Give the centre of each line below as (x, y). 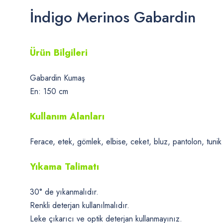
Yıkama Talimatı (64, 167)
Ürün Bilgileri (59, 53)
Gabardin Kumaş (57, 78)
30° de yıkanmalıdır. (64, 192)
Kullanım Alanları (67, 116)
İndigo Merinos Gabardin (113, 17)
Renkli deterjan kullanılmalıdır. (80, 205)
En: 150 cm (49, 91)
